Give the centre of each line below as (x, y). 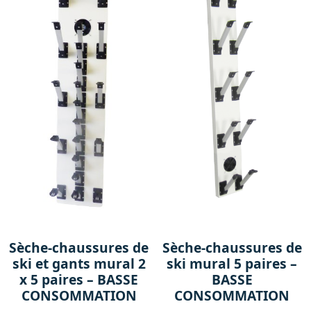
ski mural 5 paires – (232, 263)
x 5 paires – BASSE (79, 279)
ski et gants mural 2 (79, 263)
